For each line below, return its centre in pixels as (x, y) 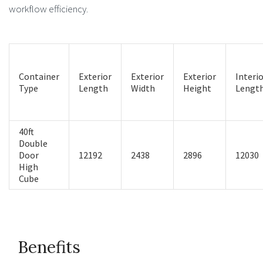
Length (93, 88)
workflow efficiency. (48, 9)
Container (39, 77)
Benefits (49, 247)
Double (33, 144)
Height (197, 88)
